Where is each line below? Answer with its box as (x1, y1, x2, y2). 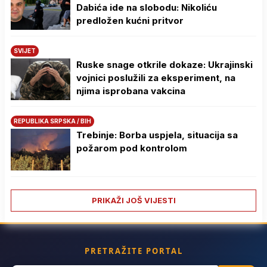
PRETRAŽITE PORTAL (84, 246, 183, 257)
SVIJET (14, 47, 36, 55)
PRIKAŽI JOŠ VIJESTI (91, 195, 176, 206)
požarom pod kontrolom (76, 142, 187, 154)
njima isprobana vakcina (76, 85, 185, 97)
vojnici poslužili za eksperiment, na (76, 72, 235, 84)
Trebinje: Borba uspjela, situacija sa (76, 129, 238, 141)
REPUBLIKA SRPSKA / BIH (14, 117, 91, 125)
